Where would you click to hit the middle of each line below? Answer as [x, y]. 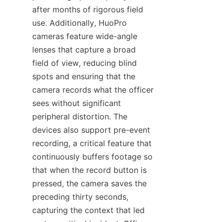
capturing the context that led [88, 210]
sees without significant [77, 103]
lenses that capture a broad [84, 50]
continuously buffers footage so [92, 157]
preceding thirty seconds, [80, 197]
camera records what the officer [93, 90]
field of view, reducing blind [84, 63]
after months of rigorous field [88, 10]
